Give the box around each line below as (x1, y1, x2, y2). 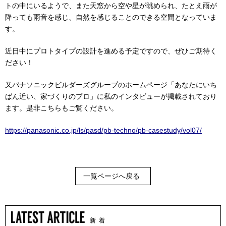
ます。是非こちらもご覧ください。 (5, 103, 118, 112)
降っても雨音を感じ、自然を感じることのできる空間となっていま (5, 13, 217, 21)
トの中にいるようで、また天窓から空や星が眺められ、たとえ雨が (5, 1, 217, 10)
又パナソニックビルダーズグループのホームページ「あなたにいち (5, 80, 217, 89)
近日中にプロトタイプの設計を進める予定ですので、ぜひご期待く (5, 46, 217, 55)
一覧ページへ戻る (83, 172, 140, 180)
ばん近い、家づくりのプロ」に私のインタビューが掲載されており (5, 92, 217, 100)
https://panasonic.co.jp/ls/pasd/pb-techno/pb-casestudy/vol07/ (5, 126, 202, 134)
